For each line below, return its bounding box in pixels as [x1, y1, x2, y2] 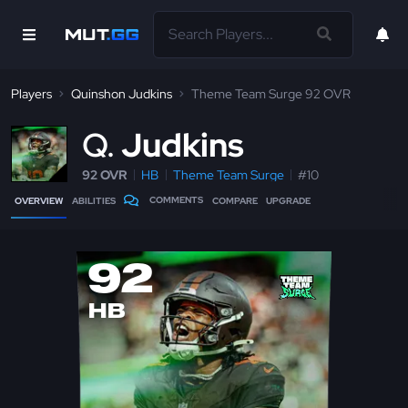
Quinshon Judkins [71, 86, 172, 102]
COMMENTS [149, 194, 204, 206]
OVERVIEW [15, 195, 63, 207]
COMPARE [211, 195, 258, 207]
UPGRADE [266, 195, 311, 207]
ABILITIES [71, 195, 116, 207]
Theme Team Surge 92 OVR [191, 86, 351, 102]
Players [11, 86, 52, 102]
